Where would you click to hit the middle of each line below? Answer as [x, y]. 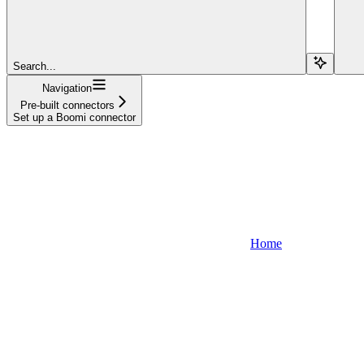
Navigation [67, 88]
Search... [35, 66]
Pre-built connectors [67, 105]
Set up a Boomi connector [74, 117]
